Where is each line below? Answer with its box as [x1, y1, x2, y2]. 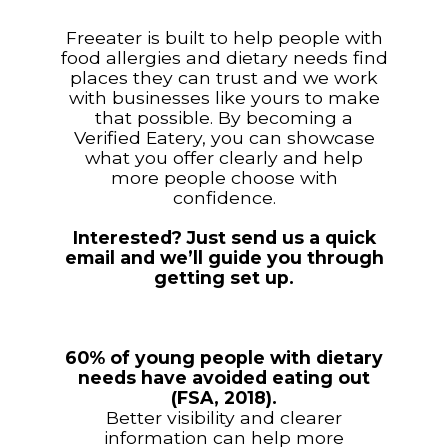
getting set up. [154, 267, 294, 288]
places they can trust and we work [70, 67, 378, 88]
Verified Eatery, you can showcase [73, 127, 375, 148]
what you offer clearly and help [85, 147, 363, 168]
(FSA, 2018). [171, 387, 277, 408]
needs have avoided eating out [78, 367, 370, 388]
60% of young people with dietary [65, 347, 383, 368]
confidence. [172, 187, 276, 208]
